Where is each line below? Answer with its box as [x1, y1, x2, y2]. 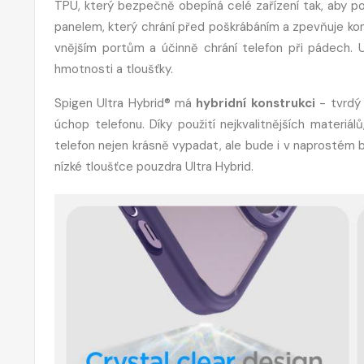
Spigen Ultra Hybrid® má [54, 94, 197, 111]
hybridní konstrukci [196, 94, 315, 111]
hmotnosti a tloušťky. [54, 60, 173, 77]
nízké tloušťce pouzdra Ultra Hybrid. [54, 158, 253, 175]
